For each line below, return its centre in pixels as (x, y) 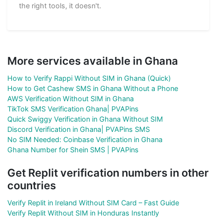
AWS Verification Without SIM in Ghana (71, 98)
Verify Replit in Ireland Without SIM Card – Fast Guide (93, 202)
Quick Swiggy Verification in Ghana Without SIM (85, 119)
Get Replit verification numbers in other (108, 173)
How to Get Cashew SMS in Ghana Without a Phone (93, 88)
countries (32, 185)
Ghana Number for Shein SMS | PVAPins (73, 149)
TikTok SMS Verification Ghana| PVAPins (73, 109)
